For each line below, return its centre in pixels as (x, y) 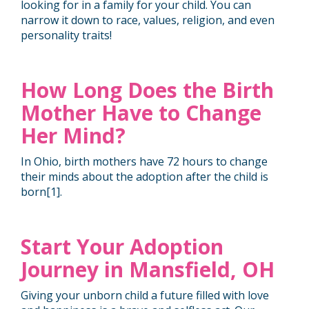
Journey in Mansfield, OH (148, 269)
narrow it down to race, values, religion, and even (148, 20)
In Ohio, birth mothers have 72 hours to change (144, 161)
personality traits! (68, 35)
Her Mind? (73, 136)
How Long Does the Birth (147, 90)
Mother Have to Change (141, 113)
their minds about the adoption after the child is (144, 177)
